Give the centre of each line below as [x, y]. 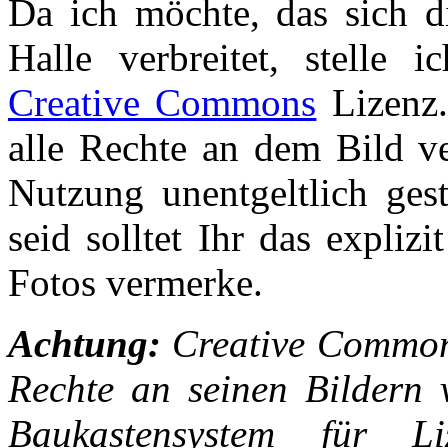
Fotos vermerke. [135, 282]
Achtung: [84, 343]
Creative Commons [162, 102]
